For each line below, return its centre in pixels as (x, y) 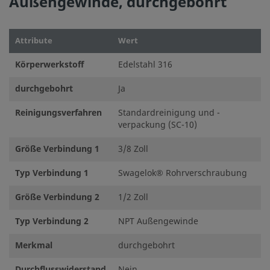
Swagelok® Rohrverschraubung (183, 173)
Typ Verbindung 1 (52, 173)
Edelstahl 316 (145, 65)
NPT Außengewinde (158, 221)
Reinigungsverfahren (58, 113)
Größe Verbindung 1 (57, 149)
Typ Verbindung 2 (52, 221)
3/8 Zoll (133, 149)
